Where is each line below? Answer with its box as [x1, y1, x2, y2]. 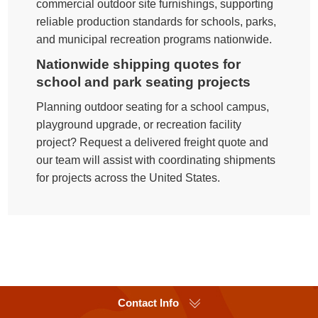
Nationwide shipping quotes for [36, 56, 241, 72]
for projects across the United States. [36, 171, 221, 184]
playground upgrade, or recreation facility [36, 118, 242, 131]
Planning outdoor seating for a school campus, [36, 100, 270, 113]
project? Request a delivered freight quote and [36, 136, 269, 148]
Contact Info [118, 296, 179, 309]
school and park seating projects [36, 74, 251, 89]
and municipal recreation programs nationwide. [36, 33, 273, 45]
